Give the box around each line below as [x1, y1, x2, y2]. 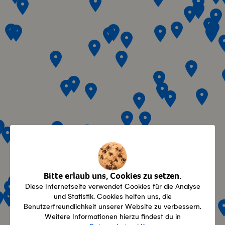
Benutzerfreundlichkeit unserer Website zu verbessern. [24, 202, 201, 210]
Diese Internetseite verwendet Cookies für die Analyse [25, 182, 200, 190]
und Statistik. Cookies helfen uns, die [53, 192, 172, 200]
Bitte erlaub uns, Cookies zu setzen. [44, 172, 181, 181]
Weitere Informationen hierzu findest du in [44, 212, 181, 220]
